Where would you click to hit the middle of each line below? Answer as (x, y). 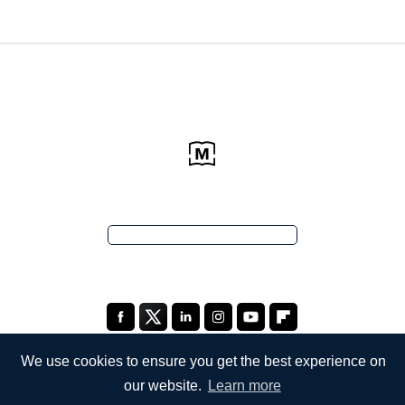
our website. (164, 386)
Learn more (244, 386)
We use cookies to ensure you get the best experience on (204, 361)
